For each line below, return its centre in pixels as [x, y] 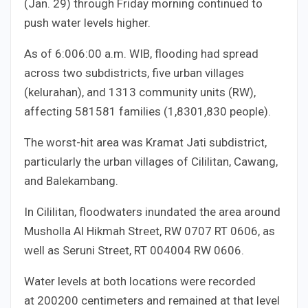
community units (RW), [196, 92]
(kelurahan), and [66, 92]
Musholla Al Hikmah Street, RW [104, 231]
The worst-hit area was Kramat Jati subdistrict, [145, 142]
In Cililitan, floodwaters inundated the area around [152, 211]
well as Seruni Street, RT [87, 250]
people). [249, 111]
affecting [49, 111]
